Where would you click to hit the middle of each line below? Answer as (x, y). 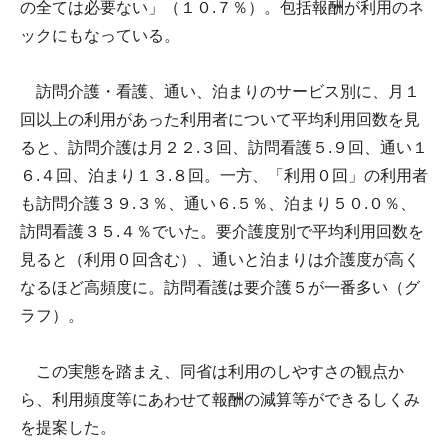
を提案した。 (68, 427)
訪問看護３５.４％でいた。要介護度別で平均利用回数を (222, 231)
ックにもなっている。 (100, 35)
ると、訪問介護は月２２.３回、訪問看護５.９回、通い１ (224, 147)
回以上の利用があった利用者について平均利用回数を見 (220, 119)
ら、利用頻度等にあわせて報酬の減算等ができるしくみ (220, 399)
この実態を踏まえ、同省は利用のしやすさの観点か (212, 371)
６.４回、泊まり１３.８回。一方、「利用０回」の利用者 (224, 175)
